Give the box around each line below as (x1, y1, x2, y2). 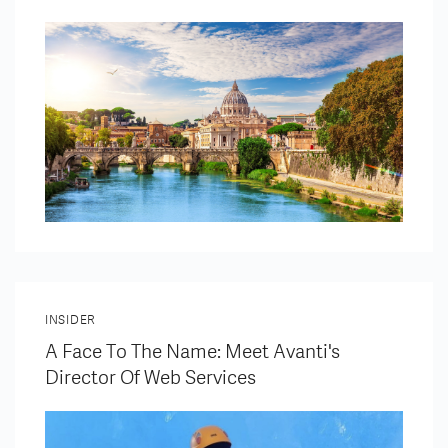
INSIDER (45, 312, 97, 327)
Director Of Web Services (45, 366, 256, 389)
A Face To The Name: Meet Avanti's (45, 340, 340, 363)
